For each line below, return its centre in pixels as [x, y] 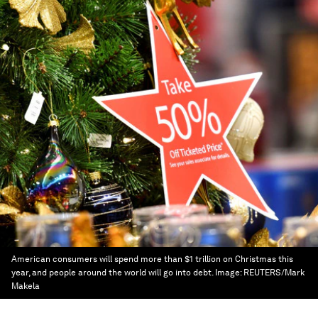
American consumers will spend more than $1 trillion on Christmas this [152, 259]
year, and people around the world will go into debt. [112, 273]
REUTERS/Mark [274, 273]
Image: [229, 273]
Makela [26, 286]
